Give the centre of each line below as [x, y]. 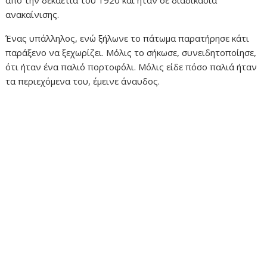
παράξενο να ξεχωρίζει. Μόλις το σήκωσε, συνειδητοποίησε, [131, 53]
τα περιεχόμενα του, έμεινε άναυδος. [83, 81]
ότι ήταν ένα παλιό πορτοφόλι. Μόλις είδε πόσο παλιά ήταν [131, 67]
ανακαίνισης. [32, 15]
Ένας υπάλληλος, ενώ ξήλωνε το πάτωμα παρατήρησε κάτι [128, 38]
